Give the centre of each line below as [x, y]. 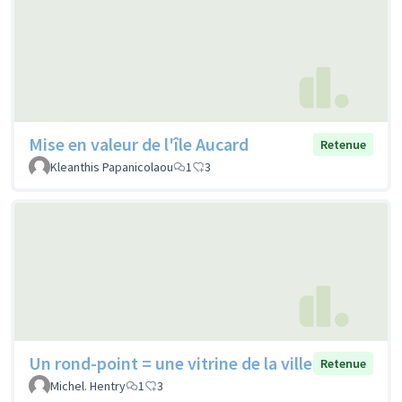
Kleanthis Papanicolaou [112, 167]
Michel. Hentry [88, 385]
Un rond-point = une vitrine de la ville [170, 363]
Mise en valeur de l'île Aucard [139, 144]
